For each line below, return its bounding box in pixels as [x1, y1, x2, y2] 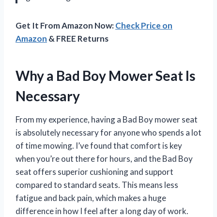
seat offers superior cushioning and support [15, 166, 173, 177]
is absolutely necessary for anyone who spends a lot [15, 127, 201, 138]
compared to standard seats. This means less [15, 179, 178, 190]
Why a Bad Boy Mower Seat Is [15, 67, 195, 84]
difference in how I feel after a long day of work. [15, 205, 188, 216]
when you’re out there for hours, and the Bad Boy [15, 153, 193, 164]
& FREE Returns [47, 33, 108, 44]
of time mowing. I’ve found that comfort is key [15, 140, 182, 151]
